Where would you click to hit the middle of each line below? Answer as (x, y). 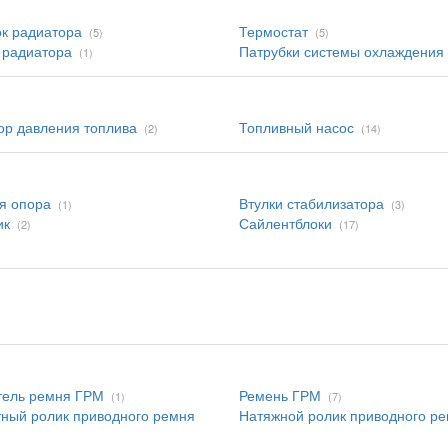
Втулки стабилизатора (311, 203)
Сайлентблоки (285, 223)
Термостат (273, 31)
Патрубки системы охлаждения (341, 51)
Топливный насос (296, 127)
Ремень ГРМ (280, 395)
